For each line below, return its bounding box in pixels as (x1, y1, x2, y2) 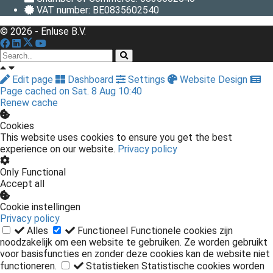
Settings (126, 73, 168, 85)
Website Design (177, 73, 250, 85)
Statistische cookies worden (141, 260, 264, 272)
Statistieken (86, 260, 139, 272)
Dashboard (65, 73, 116, 85)
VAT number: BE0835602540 (37, 4, 159, 16)
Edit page (10, 73, 55, 85)
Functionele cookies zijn (130, 224, 233, 236)
